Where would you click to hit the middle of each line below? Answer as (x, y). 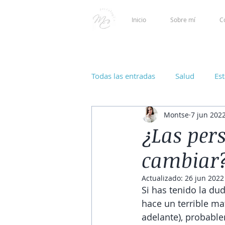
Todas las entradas (123, 76)
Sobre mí (183, 20)
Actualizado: (163, 178)
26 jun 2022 (204, 178)
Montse (176, 115)
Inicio (151, 20)
